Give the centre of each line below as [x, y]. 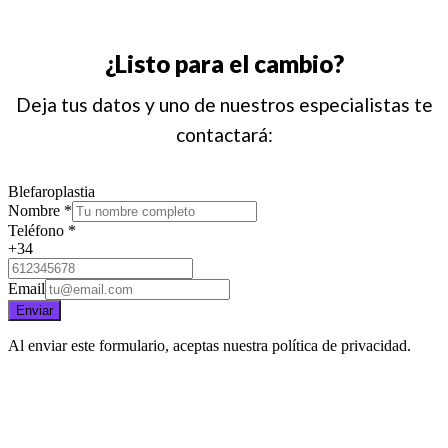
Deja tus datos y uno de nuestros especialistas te [224, 105]
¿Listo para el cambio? [224, 64]
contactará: [224, 135]
